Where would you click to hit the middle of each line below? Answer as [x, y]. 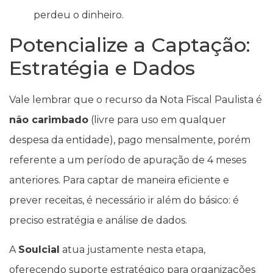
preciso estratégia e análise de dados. [98, 221]
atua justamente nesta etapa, [133, 249]
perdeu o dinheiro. [79, 15]
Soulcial [39, 249]
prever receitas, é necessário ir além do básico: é [124, 200]
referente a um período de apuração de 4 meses [128, 160]
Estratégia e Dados [102, 68]
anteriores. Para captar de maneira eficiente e [119, 180]
